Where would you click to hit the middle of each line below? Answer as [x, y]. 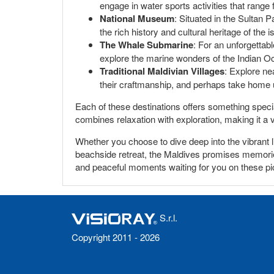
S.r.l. [167, 217]
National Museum [137, 18]
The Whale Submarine [146, 44]
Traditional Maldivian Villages [162, 71]
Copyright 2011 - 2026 [116, 237]
